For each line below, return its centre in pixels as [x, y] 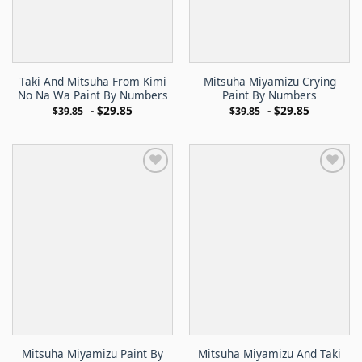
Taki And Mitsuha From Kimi [93, 82]
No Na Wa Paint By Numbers [93, 95]
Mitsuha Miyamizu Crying [269, 82]
